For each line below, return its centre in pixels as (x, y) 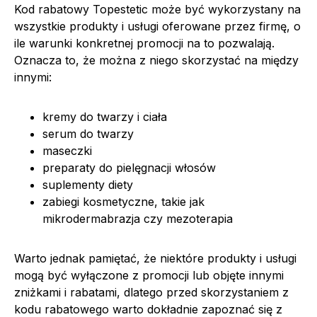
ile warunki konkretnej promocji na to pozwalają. (144, 43)
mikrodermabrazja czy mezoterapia (138, 218)
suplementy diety (88, 184)
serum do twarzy (88, 133)
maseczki (67, 150)
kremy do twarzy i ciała (105, 116)
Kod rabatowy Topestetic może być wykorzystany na (157, 9)
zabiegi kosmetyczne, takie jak (123, 201)
